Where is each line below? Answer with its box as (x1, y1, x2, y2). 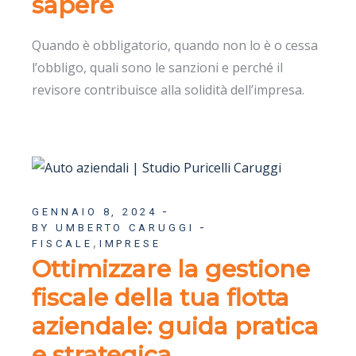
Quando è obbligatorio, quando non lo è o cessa (32, 36, 319, 54)
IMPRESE (99, 237, 161, 250)
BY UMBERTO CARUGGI (32, 221, 195, 234)
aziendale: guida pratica (32, 311, 319, 341)
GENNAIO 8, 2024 (32, 205, 157, 218)
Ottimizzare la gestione (32, 253, 311, 284)
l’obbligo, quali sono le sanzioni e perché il (32, 58, 284, 76)
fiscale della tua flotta (32, 282, 290, 312)
